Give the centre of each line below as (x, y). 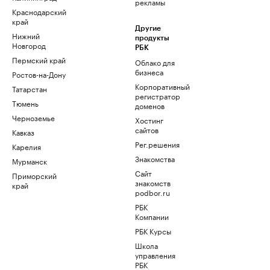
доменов (150, 105)
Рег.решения (157, 144)
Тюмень (25, 103)
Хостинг (149, 120)
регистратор (158, 96)
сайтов (147, 130)
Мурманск (30, 161)
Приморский (34, 175)
